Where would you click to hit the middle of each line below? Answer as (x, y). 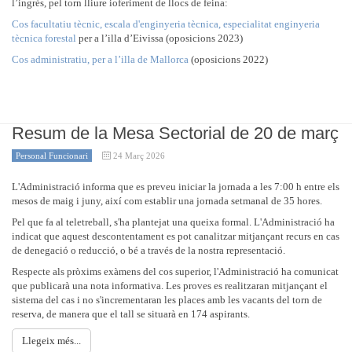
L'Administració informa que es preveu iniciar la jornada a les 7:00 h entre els (176, 187)
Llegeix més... (51, 341)
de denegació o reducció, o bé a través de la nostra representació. (148, 250)
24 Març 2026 (139, 156)
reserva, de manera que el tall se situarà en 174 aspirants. (131, 314)
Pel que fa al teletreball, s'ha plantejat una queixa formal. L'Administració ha (173, 222)
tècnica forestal (44, 38)
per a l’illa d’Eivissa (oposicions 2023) (159, 38)
